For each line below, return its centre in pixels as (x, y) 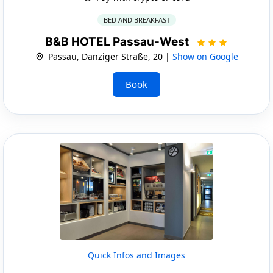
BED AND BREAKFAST (136, 19)
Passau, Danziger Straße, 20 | (109, 56)
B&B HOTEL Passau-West (118, 41)
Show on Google (205, 56)
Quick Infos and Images (136, 255)
